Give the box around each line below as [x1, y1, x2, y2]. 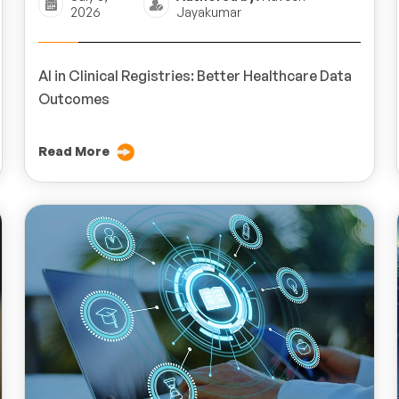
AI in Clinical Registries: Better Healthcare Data [38, 66, 352, 85]
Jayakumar [175, 4, 241, 20]
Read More [38, 142, 110, 159]
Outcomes [38, 89, 112, 108]
